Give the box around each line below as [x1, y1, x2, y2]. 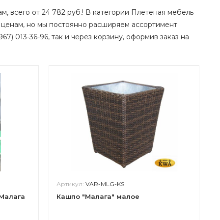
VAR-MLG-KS [85, 180, 125, 188]
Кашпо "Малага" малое [56, 192, 140, 200]
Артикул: [56, 180, 86, 188]
